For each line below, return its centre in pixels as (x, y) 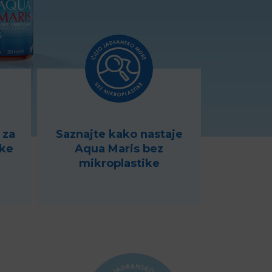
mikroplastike (119, 163)
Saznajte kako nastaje (119, 134)
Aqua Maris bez (119, 149)
